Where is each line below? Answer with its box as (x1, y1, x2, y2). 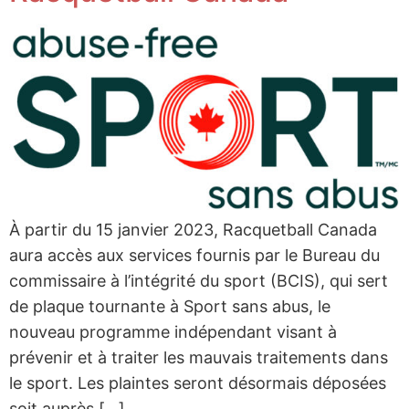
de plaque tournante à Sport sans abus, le (9, 296, 330, 316)
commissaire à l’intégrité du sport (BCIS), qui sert (9, 270, 388, 290)
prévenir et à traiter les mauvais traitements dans (9, 347, 388, 367)
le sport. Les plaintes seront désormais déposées (9, 372, 386, 393)
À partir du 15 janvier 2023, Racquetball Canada (9, 219, 377, 239)
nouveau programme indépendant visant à (9, 321, 337, 341)
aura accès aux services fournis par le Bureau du (9, 245, 380, 265)
